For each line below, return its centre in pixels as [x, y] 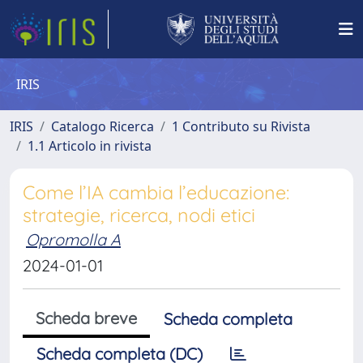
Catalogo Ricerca [102, 126]
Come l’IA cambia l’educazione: [156, 192]
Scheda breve [86, 318]
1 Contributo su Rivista [241, 126]
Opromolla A [73, 239]
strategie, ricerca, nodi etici [139, 215]
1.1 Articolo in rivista [90, 146]
